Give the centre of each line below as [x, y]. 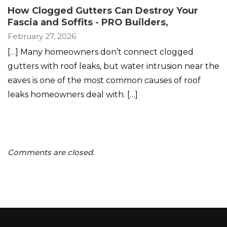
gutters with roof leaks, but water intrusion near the [113, 66]
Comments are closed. [51, 152]
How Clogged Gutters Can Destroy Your [103, 10]
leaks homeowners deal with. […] [73, 94]
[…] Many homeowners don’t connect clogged [101, 52]
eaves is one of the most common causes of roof [104, 80]
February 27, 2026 [42, 36]
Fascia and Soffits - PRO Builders [87, 22]
